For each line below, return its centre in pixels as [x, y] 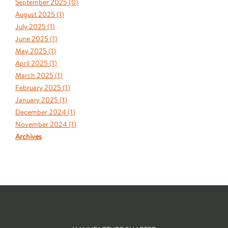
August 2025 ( [37, 14]
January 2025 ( [39, 100]
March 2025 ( [36, 75]
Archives [28, 136]
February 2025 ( [40, 88]
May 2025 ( [33, 51]
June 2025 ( [34, 39]
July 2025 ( [33, 26]
